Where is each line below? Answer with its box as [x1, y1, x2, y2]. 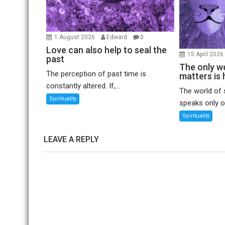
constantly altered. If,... [46, 81, 120, 91]
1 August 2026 [54, 34, 96, 41]
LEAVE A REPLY [44, 134, 99, 144]
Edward [106, 34, 127, 41]
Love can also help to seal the [46, 45, 167, 56]
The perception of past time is [46, 69, 146, 79]
